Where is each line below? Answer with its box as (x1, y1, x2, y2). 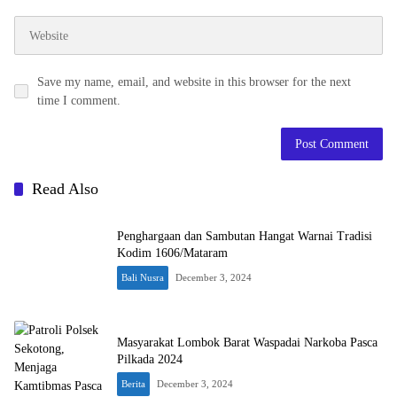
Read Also (32, 180, 98, 198)
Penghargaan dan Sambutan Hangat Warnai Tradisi (117, 230, 372, 243)
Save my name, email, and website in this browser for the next (37, 75, 351, 89)
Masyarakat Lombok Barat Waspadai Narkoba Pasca (117, 336, 378, 349)
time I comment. (37, 94, 121, 107)
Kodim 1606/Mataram (117, 246, 228, 260)
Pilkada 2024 (117, 353, 183, 366)
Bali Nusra (121, 272, 164, 283)
